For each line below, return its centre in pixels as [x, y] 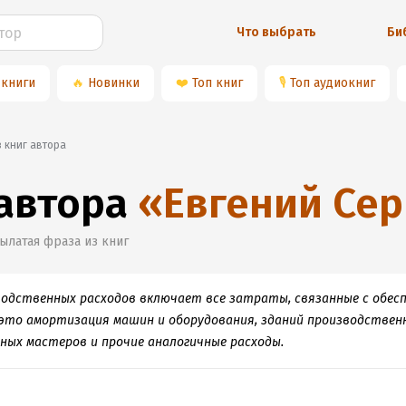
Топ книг [217, 83]
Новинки [114, 83]
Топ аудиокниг [333, 83]
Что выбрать [277, 32]
